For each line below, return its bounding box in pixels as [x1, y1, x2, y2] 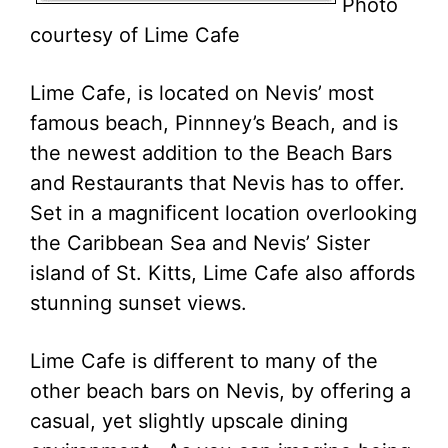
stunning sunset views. [30, 291, 253, 315]
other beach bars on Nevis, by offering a [30, 379, 411, 403]
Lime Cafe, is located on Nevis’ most [30, 81, 374, 105]
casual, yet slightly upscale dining [30, 409, 348, 433]
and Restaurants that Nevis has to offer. [30, 171, 411, 195]
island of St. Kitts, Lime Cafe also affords [30, 261, 415, 285]
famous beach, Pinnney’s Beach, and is [30, 111, 398, 135]
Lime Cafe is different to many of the [30, 349, 378, 373]
